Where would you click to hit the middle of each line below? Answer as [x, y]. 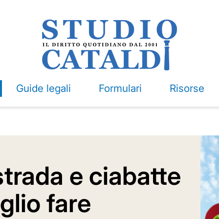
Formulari [120, 88]
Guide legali [43, 88]
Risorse [187, 88]
